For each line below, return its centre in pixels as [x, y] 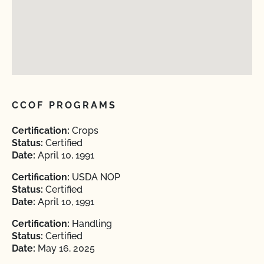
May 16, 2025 [65, 248]
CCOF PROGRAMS [65, 105]
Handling [91, 224]
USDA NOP [95, 177]
